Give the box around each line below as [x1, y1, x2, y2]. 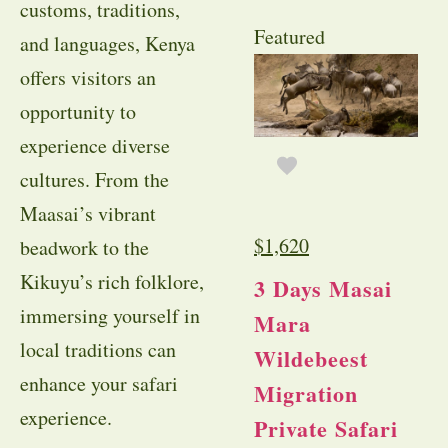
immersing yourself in [20, 302, 200, 329]
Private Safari [254, 412, 398, 446]
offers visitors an [20, 64, 156, 91]
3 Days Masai [254, 272, 392, 306]
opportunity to [20, 98, 136, 125]
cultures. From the [20, 166, 169, 193]
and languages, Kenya [20, 30, 195, 57]
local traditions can [20, 336, 176, 363]
